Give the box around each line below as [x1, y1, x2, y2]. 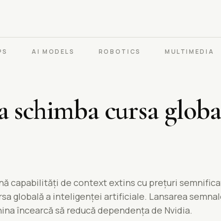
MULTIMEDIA [164, 47, 215, 56]
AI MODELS [32, 47, 75, 56]
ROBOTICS [98, 47, 141, 56]
